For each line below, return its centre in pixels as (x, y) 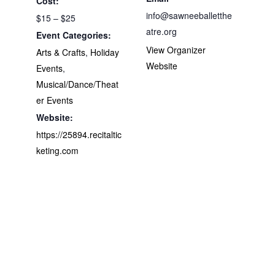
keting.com (57, 150)
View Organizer (176, 50)
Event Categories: (73, 35)
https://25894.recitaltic (79, 134)
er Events (54, 100)
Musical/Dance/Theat (77, 84)
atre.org (161, 31)
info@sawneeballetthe (189, 15)
